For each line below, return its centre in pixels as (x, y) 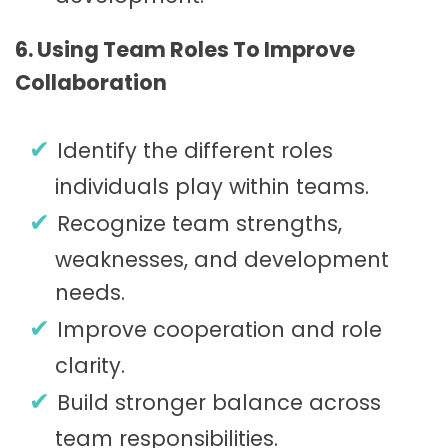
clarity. (90, 366)
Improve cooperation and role (219, 330)
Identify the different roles (195, 151)
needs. (90, 293)
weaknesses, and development (222, 260)
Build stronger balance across (219, 403)
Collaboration (91, 82)
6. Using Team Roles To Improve (185, 49)
